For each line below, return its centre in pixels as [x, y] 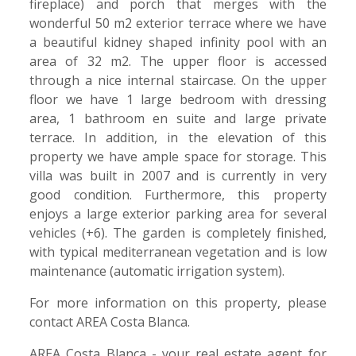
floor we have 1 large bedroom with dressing [178, 99]
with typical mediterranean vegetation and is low [178, 252]
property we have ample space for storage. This [178, 156]
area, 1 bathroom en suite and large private [178, 118]
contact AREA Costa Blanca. [110, 321]
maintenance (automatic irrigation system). [157, 271]
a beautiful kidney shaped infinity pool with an [178, 42]
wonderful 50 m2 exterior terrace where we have [178, 23]
